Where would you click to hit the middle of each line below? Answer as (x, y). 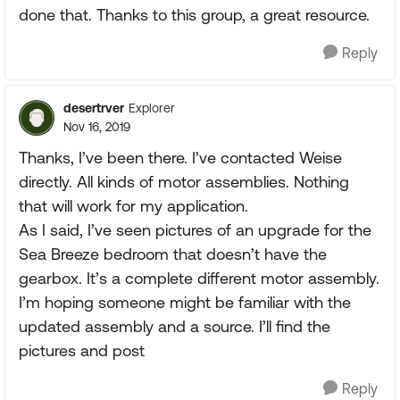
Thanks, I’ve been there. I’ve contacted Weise (180, 157)
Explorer (152, 108)
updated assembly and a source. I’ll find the (175, 326)
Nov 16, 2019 (97, 126)
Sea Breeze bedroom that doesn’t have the (173, 254)
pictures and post (82, 350)
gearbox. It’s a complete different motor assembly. (199, 278)
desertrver (94, 108)
